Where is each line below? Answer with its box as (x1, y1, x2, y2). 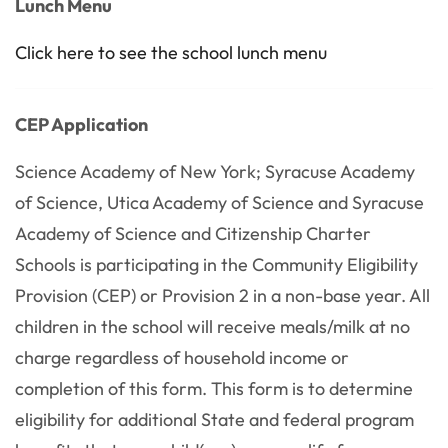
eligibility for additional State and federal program (15, 408, 414, 431)
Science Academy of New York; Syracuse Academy (15, 160, 415, 183)
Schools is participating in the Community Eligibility (15, 253, 418, 276)
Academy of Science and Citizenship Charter (15, 222, 371, 245)
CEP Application (15, 113, 148, 136)
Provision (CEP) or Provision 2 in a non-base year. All (15, 284, 430, 307)
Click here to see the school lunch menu (15, 41, 327, 64)
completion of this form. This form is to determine (15, 377, 413, 400)
